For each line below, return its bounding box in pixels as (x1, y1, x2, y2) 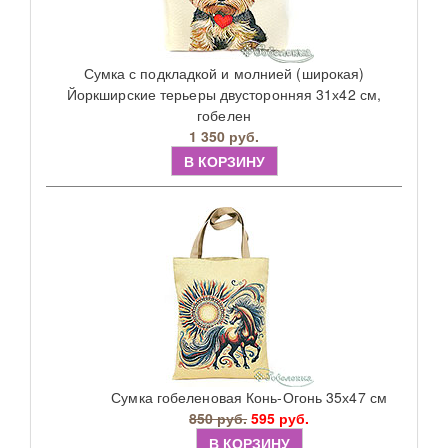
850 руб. (189, 408, 248, 428)
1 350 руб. (189, 126, 259, 146)
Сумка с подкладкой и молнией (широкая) (83, 63, 365, 83)
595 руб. (251, 408, 310, 428)
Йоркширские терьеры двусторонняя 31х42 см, (66, 84, 382, 104)
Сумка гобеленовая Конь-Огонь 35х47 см (111, 387, 387, 407)
